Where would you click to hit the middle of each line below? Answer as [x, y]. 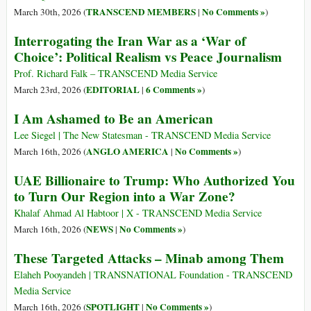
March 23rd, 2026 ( [50, 90]
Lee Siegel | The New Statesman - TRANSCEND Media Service [142, 135]
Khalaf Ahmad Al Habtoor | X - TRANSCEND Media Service [138, 213]
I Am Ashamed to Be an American [114, 119]
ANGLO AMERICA [127, 152]
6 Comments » [174, 90]
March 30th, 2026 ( [50, 12]
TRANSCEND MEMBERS [141, 12]
